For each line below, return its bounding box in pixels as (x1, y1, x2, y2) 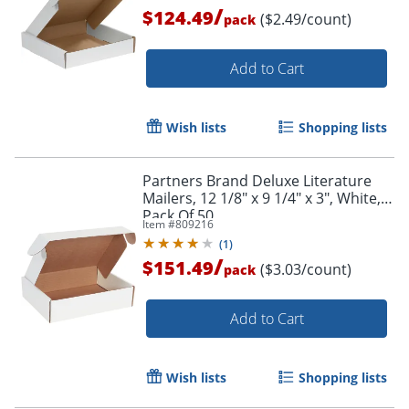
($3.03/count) (260, 258, 351, 279)
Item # (142, 215, 175, 232)
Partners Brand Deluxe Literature (142, 170, 372, 191)
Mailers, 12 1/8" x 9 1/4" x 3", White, (142, 187, 381, 208)
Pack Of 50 (142, 204, 214, 225)
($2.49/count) (260, 8, 351, 29)
